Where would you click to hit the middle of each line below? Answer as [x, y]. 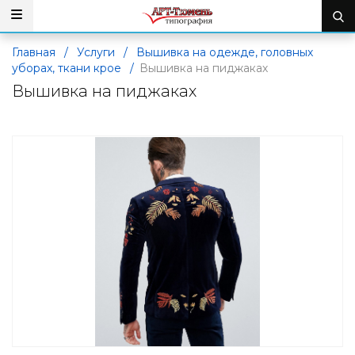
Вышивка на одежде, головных [225, 52]
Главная [34, 52]
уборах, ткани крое [67, 68]
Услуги [96, 52]
